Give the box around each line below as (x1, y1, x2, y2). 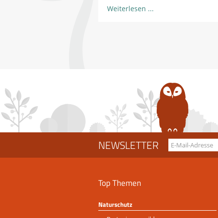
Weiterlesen (107, 4, 146, 14)
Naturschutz (98, 200, 132, 210)
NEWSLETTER (98, 137, 159, 153)
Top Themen (98, 177, 141, 189)
